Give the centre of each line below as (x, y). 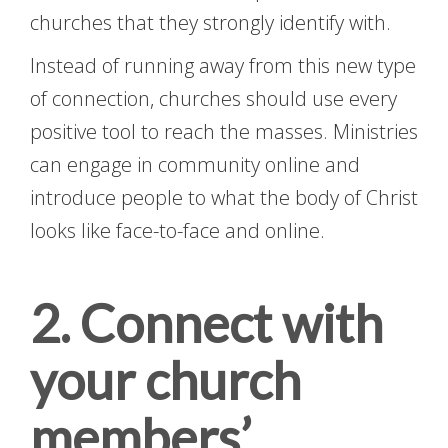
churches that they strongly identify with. (210, 23)
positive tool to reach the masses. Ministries (224, 132)
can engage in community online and (195, 165)
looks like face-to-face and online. (177, 231)
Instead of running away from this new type (223, 66)
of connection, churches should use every (213, 99)
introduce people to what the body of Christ (224, 198)
